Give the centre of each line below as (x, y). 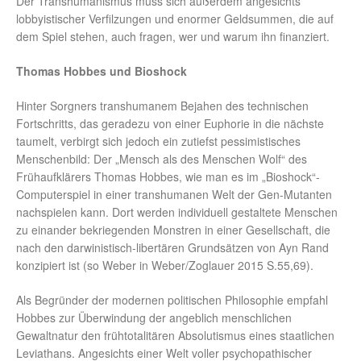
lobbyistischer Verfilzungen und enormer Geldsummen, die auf (175, 19)
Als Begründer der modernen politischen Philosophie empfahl (172, 300)
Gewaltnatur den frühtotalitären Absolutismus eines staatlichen (175, 336)
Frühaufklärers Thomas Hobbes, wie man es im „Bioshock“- (168, 177)
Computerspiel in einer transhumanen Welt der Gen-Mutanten (174, 195)
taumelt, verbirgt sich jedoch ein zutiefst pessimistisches (158, 141)
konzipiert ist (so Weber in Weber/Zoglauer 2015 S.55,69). (165, 266)
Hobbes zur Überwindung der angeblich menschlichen (154, 318)
